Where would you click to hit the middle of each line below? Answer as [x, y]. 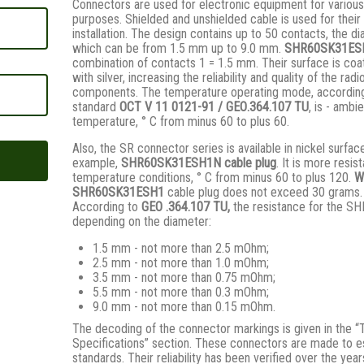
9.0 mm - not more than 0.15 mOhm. [184, 307]
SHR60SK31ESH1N [171, 163]
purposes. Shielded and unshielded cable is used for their [217, 19]
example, [97, 163]
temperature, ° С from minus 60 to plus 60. [181, 121]
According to [107, 207]
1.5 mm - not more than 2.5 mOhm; [181, 248]
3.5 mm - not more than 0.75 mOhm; [184, 277]
